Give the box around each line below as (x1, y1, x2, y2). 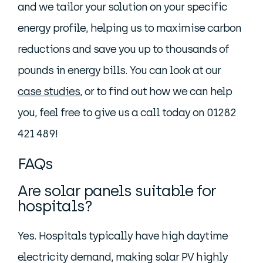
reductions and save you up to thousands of (18, 43, 229, 56)
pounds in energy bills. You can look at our (18, 64, 221, 77)
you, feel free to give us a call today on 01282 (18, 106, 236, 120)
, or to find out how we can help (80, 85, 232, 99)
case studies (18, 85, 80, 99)
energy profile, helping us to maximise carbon (18, 22, 241, 35)
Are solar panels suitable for (18, 181, 216, 201)
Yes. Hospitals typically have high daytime (18, 230, 228, 243)
